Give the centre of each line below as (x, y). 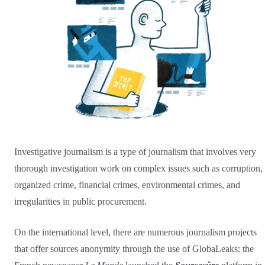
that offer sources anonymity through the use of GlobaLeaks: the (134, 248)
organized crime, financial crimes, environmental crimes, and (127, 185)
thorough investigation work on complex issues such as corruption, (138, 168)
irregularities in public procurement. (80, 201)
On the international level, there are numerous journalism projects (135, 232)
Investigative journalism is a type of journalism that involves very (135, 151)
